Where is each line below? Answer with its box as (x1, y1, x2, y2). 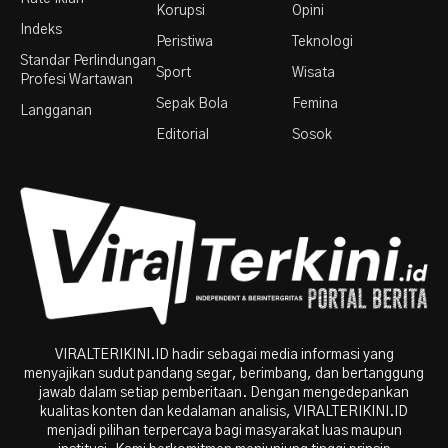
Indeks (20, 22, 62, 37)
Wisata (291, 65, 335, 80)
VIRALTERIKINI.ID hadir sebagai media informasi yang (54, 347, 394, 362)
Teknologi (291, 34, 353, 49)
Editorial (155, 127, 209, 142)
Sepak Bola (155, 96, 228, 111)
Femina (291, 96, 338, 111)
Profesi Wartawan (20, 72, 133, 87)
